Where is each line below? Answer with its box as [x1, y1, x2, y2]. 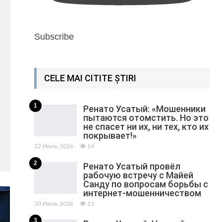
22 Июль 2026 [34, 143, 73, 150]
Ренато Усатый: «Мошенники [83, 104, 206, 114]
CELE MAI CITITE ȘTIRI [44, 73, 136, 84]
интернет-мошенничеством [83, 188, 201, 199]
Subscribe [34, 32, 74, 42]
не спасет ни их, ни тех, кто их [83, 121, 209, 132]
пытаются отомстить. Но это [83, 112, 209, 123]
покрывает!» [83, 130, 137, 141]
